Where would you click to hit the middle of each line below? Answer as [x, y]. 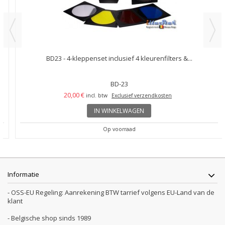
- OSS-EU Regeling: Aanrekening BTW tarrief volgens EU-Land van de [111, 192]
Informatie [23, 174]
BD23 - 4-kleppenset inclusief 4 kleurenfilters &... [113, 58]
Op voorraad [113, 129]
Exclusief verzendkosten [135, 95]
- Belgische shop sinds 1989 [49, 218]
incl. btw [90, 95]
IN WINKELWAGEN [113, 110]
